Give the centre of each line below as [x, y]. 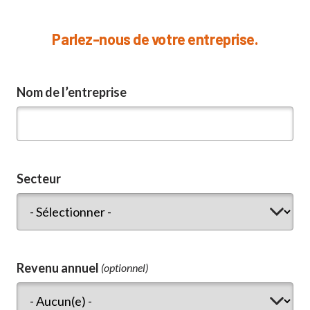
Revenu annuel [59, 268]
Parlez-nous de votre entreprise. [155, 39]
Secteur [39, 179]
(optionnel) [125, 267]
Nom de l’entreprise [72, 92]
